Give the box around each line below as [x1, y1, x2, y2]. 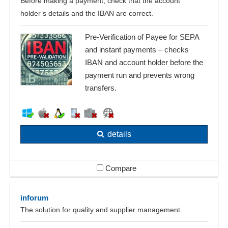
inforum [20, 193, 48, 202]
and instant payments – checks [85, 45, 189, 54]
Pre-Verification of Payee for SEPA [85, 33, 199, 42]
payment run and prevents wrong [85, 71, 194, 80]
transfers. [85, 83, 117, 93]
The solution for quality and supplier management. [20, 205, 182, 214]
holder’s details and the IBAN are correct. [20, 9, 153, 18]
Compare [103, 164, 136, 173]
